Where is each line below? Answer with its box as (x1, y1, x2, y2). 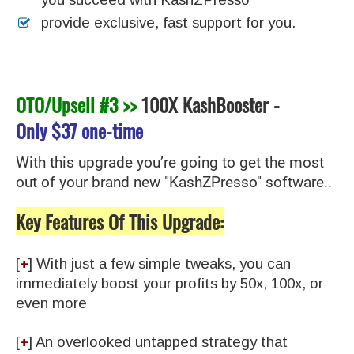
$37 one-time (51, 115, 143, 145)
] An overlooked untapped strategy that (28, 333, 288, 350)
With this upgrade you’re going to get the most (16, 153, 324, 171)
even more (16, 294, 87, 311)
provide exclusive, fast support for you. (41, 13, 299, 31)
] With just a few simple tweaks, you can (28, 254, 291, 272)
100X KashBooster (137, 89, 269, 119)
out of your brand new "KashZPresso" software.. (16, 173, 332, 191)
